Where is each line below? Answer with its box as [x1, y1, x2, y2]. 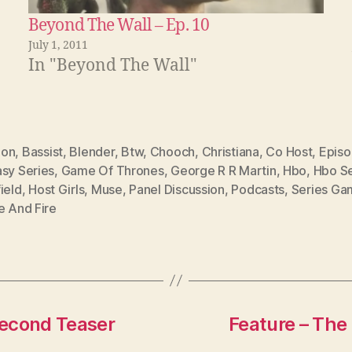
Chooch [149, 143, 196, 159]
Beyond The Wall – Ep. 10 [28, 14, 210, 36]
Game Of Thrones [60, 162, 164, 178]
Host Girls [28, 181, 85, 197]
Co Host [266, 143, 313, 159]
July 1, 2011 [28, 38, 88, 52]
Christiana [201, 143, 259, 159]
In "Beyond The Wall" [28, 54, 197, 76]
